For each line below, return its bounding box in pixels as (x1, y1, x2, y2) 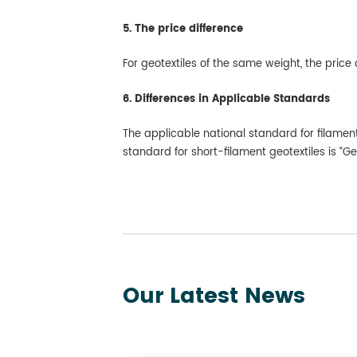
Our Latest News (123, 279, 305, 315)
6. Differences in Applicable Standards (123, 90, 330, 108)
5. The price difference (123, 20, 243, 37)
